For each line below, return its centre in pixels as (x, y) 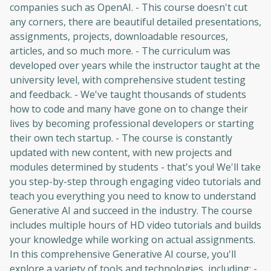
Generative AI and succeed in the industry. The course (131, 211)
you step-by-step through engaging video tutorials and (135, 181)
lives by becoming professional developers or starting (132, 123)
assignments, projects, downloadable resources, (119, 36)
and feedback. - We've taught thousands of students (128, 94)
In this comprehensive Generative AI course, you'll (123, 254)
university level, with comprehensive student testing (128, 80)
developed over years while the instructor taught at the (135, 65)
